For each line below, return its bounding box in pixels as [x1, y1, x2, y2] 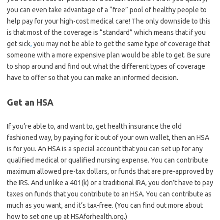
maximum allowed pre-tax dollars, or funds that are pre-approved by [7, 167, 213, 175]
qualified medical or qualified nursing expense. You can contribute [7, 156, 208, 164]
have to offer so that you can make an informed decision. [7, 74, 178, 82]
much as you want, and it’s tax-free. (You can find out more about [7, 201, 203, 209]
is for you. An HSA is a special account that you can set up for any [7, 145, 203, 153]
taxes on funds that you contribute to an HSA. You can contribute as [7, 190, 212, 198]
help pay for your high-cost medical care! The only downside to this [7, 17, 211, 25]
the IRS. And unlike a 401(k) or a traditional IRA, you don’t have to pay [7, 179, 213, 187]
